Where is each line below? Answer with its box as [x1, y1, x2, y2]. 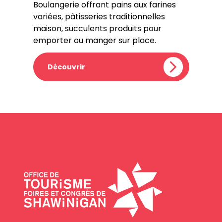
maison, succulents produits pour [33, 23, 162, 34]
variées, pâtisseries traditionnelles [33, 11, 165, 22]
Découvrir [47, 62, 85, 72]
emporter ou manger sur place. [33, 35, 156, 46]
